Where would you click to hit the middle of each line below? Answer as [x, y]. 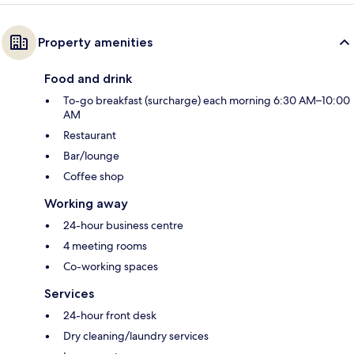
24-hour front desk [110, 316]
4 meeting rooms [105, 246]
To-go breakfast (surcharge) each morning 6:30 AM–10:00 [207, 101]
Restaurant [90, 136]
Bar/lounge [91, 156]
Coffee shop [94, 177]
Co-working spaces [111, 267]
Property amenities [95, 43]
